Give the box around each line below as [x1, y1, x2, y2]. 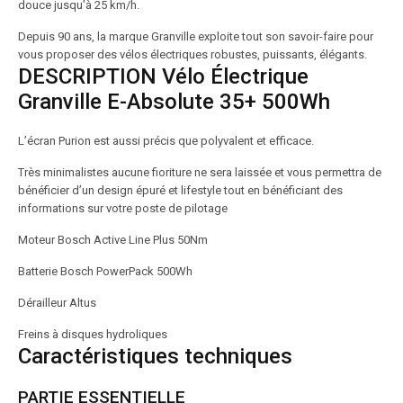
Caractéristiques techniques [18, 344, 292, 369]
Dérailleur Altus [18, 296, 96, 309]
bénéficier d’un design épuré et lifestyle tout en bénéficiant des [18, 184, 343, 197]
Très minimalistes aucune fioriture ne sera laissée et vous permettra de [18, 166, 381, 179]
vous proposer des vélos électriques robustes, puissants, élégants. [18, 48, 367, 61]
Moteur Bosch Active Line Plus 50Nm [18, 233, 208, 246]
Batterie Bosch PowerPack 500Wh [18, 264, 193, 278]
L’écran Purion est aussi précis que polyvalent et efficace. [18, 134, 314, 148]
